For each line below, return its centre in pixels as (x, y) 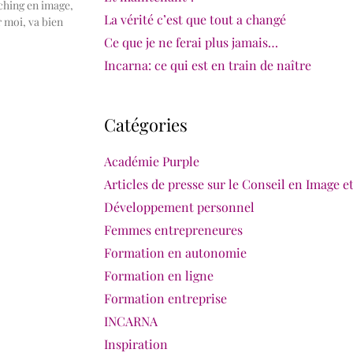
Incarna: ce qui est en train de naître (208, 65)
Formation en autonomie (175, 253)
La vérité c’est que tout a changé (195, 20)
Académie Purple (152, 162)
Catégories (146, 124)
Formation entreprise (165, 299)
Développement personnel (179, 207)
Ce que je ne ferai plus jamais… (191, 43)
